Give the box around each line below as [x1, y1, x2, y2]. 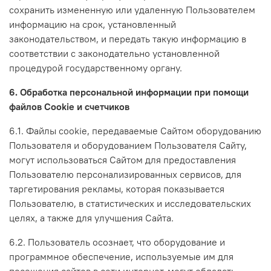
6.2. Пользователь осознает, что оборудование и [9, 235, 225, 248]
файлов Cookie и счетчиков [9, 100, 129, 113]
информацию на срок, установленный [9, 18, 176, 30]
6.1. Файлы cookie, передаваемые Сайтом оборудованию [9, 124, 261, 137]
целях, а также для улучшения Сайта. [9, 211, 174, 224]
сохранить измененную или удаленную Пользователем [9, 3, 255, 16]
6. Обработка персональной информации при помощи [9, 85, 249, 98]
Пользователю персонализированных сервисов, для [9, 168, 241, 180]
